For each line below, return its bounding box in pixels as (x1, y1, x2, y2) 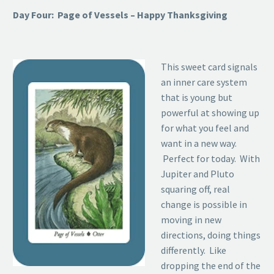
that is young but (160, 91, 232, 103)
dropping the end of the (160, 259, 261, 272)
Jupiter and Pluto (160, 167, 234, 180)
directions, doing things (160, 228, 261, 241)
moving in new (160, 213, 221, 226)
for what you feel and (160, 121, 249, 134)
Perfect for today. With (160, 152, 260, 165)
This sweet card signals (160, 60, 257, 73)
